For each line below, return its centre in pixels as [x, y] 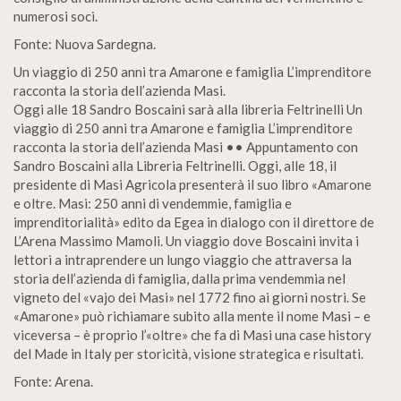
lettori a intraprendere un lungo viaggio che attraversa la [183, 260]
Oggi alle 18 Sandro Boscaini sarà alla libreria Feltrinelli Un [188, 109]
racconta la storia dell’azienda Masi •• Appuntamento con [186, 147]
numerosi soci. [55, 16]
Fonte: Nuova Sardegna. [85, 44]
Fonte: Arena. [53, 381]
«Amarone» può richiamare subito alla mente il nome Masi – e [192, 316]
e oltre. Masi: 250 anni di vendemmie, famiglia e [153, 203]
